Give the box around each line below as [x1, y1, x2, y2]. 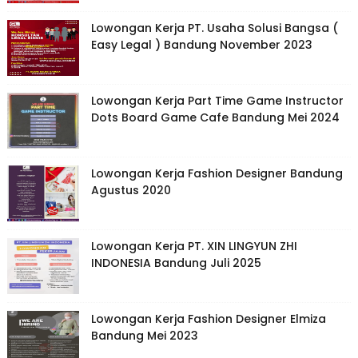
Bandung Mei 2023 [90, 328, 198, 344]
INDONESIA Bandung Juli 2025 [90, 255, 261, 272]
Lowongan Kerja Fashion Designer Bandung [90, 165, 343, 182]
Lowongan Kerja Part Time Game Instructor [90, 93, 344, 109]
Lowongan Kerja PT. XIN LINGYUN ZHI [90, 238, 297, 255]
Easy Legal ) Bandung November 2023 [90, 37, 312, 54]
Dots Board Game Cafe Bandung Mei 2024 [90, 109, 340, 126]
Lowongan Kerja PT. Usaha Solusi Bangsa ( [90, 20, 338, 37]
